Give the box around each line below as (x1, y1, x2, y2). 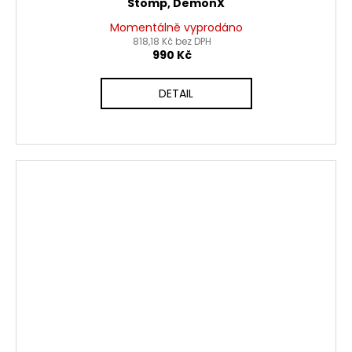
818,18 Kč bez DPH (133, 34, 211, 48)
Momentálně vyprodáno (109, 19, 243, 35)
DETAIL (159, 85, 193, 101)
